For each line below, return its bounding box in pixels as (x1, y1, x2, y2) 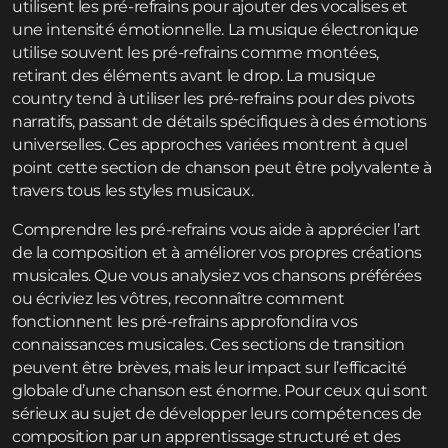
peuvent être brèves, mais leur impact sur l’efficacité (12, 358, 407, 378)
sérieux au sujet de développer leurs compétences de (12, 404, 423, 424)
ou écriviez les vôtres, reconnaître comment (12, 289, 345, 309)
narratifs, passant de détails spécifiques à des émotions (12, 112, 428, 132)
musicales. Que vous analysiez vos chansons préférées (12, 266, 422, 286)
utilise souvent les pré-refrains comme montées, (12, 43, 379, 63)
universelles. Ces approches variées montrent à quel (12, 135, 409, 155)
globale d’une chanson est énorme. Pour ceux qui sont (12, 381, 428, 401)
